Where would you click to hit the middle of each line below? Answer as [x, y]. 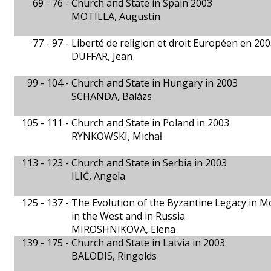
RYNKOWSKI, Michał [117, 136]
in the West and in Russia [128, 216]
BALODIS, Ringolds [114, 256]
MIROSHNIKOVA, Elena [123, 229]
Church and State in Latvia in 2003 [148, 243]
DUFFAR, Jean [102, 56]
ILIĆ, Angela [98, 176]
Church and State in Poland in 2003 [150, 123]
